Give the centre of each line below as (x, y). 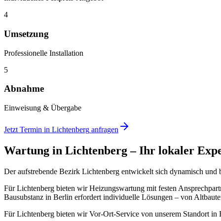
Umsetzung (26, 34)
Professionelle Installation (44, 53)
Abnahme (24, 89)
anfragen (104, 129)
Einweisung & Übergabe (43, 108)
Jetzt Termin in (28, 129)
